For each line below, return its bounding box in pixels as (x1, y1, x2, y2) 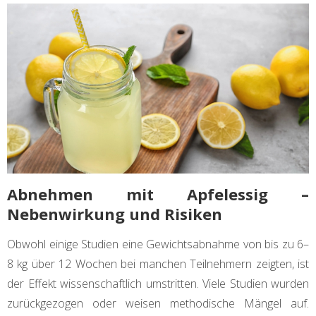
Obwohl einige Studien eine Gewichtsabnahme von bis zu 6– (7, 236, 309, 253)
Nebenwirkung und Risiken (7, 203, 222, 225)
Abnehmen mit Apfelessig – (7, 183, 309, 205)
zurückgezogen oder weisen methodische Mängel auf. (7, 296, 309, 312)
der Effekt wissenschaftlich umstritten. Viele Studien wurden (7, 276, 309, 292)
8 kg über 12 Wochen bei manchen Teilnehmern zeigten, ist (7, 256, 309, 272)
